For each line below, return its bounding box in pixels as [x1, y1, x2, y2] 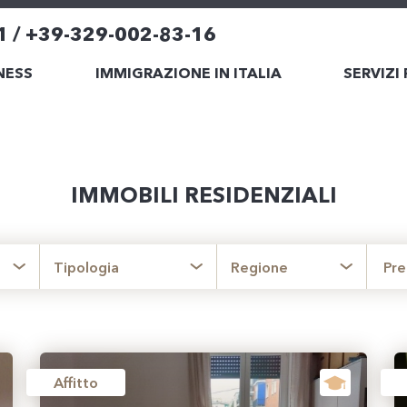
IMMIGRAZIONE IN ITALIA [94, 64, 282, 82]
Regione [231, 257, 288, 276]
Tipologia [54, 257, 119, 276]
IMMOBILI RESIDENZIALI [70, 182, 337, 208]
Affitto [54, 373, 98, 392]
